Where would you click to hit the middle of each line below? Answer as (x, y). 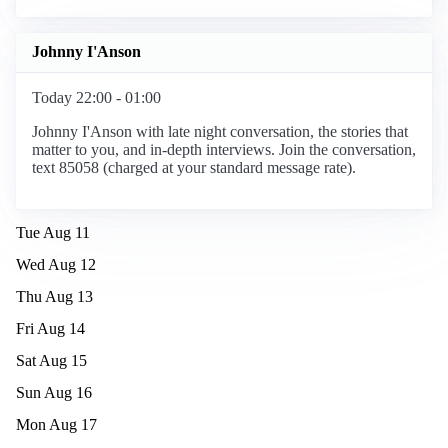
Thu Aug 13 (54, 296)
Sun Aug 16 (54, 392)
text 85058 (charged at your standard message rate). (194, 167)
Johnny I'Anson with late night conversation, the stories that (220, 131)
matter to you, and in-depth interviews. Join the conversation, (224, 149)
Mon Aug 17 (56, 424)
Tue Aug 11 (53, 232)
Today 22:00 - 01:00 (96, 97)
